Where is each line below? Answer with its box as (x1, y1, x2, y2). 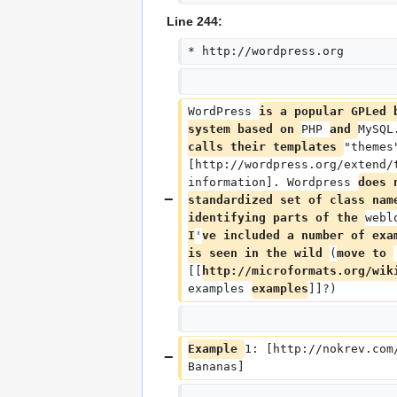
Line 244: (167, 14, 222, 29)
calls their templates (187, 140, 344, 154)
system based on (187, 122, 301, 136)
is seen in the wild (187, 246, 330, 261)
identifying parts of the (187, 211, 365, 225)
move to (336, 246, 393, 261)
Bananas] (187, 360, 245, 374)
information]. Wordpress (187, 175, 358, 190)
